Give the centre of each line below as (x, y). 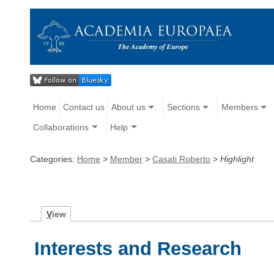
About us (128, 107)
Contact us (83, 107)
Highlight (237, 159)
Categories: (54, 159)
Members (239, 107)
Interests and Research (138, 248)
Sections (183, 107)
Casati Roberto (181, 159)
